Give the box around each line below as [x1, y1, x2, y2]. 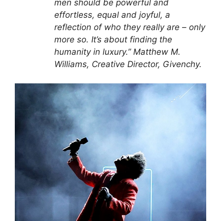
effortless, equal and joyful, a [54, 10, 170, 20]
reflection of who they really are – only [54, 22, 205, 33]
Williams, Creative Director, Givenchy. [54, 59, 202, 70]
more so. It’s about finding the [54, 35, 172, 45]
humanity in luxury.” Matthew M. [54, 47, 181, 57]
